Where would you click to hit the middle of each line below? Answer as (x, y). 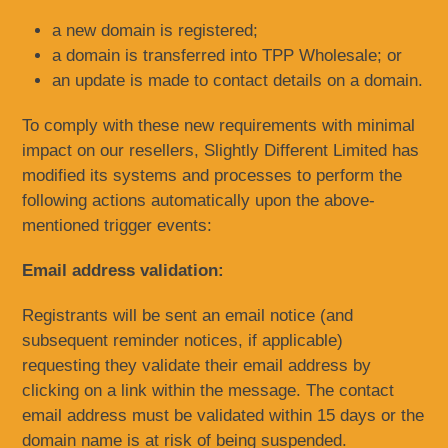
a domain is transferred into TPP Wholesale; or (227, 55)
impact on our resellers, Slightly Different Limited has (221, 150)
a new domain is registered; (155, 30)
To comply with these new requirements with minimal (219, 125)
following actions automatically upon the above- (199, 200)
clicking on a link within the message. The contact (208, 390)
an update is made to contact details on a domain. (238, 80)
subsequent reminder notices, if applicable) (183, 340)
